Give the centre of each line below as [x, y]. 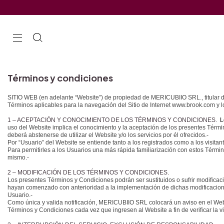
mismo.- [18, 157]
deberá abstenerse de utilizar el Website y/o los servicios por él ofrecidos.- [108, 135]
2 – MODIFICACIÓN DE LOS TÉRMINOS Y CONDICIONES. [89, 172]
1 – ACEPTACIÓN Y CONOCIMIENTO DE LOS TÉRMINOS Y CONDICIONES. [113, 120]
